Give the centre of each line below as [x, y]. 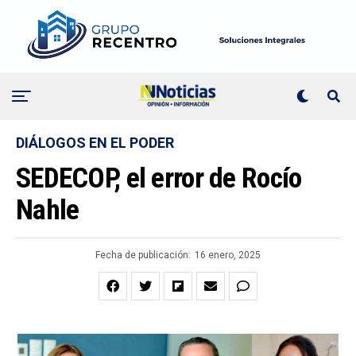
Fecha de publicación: [143, 255]
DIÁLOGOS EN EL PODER [95, 143]
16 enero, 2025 [228, 255]
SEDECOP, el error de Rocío [159, 178]
